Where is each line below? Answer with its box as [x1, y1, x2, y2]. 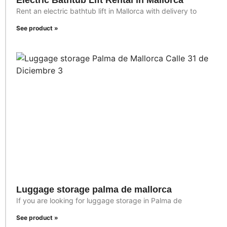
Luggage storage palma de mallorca [16, 184, 172, 195]
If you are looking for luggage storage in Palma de [16, 196, 182, 205]
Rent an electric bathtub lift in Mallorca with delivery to [16, 7, 197, 16]
